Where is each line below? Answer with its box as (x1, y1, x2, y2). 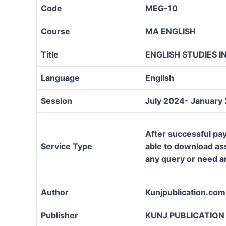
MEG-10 (145, 3, 178, 14)
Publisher (41, 210, 78, 221)
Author (41, 187, 69, 198)
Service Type (41, 141, 92, 152)
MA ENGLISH (145, 26, 196, 37)
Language (41, 73, 80, 83)
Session (41, 96, 72, 106)
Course (41, 26, 70, 37)
